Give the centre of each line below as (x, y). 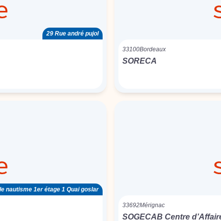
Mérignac (152, 205)
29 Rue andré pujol (73, 34)
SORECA (140, 61)
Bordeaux (153, 49)
